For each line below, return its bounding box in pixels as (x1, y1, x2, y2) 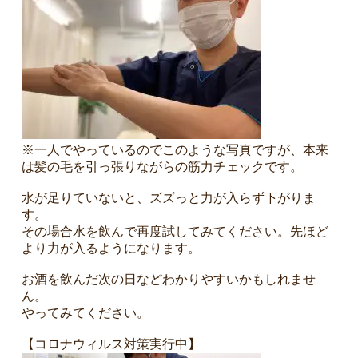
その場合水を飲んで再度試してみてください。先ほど (21, 225, 328, 239)
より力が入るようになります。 (21, 241, 201, 256)
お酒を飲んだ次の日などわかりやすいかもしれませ (21, 272, 316, 287)
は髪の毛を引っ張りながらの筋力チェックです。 (21, 160, 303, 174)
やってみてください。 (21, 306, 149, 320)
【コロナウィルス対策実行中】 (21, 337, 201, 352)
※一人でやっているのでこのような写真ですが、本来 (21, 143, 328, 157)
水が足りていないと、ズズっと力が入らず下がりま (21, 191, 316, 205)
